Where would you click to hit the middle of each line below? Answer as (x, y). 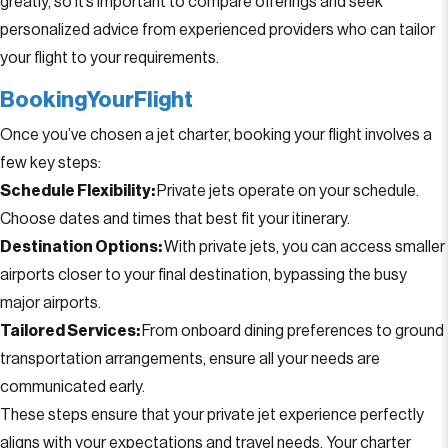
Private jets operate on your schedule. (288, 191)
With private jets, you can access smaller (304, 247)
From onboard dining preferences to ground (293, 331)
